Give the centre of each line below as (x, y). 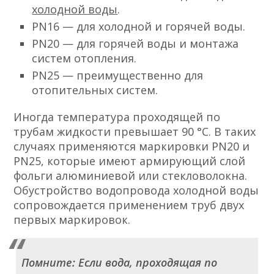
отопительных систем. (95, 90)
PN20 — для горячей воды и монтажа (135, 43)
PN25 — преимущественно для (118, 75)
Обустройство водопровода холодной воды (136, 190)
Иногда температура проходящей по (117, 117)
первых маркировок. (72, 219)
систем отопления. (84, 58)
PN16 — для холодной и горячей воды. (139, 26)
